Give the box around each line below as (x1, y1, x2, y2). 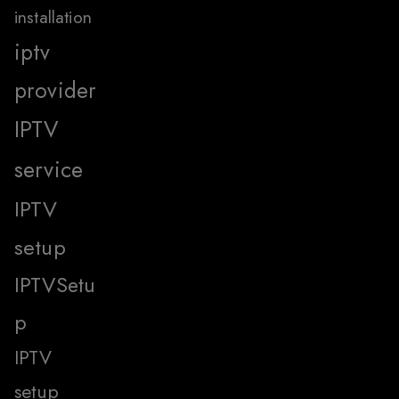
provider (14, 74, 97, 106)
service (14, 152, 84, 185)
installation (14, 4, 92, 29)
